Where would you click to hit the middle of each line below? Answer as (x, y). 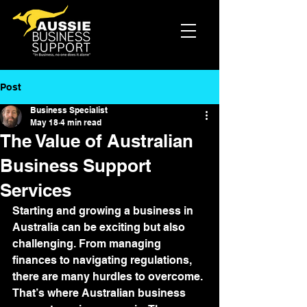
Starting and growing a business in (104, 211)
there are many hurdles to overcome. (109, 277)
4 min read (81, 122)
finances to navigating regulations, (103, 260)
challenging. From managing (88, 244)
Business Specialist (69, 110)
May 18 (44, 122)
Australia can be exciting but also (100, 227)
